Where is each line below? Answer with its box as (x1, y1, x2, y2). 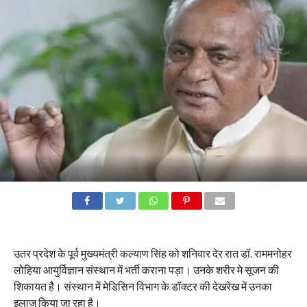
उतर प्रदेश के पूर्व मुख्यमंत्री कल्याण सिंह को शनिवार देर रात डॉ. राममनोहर (13, 247, 292, 260)
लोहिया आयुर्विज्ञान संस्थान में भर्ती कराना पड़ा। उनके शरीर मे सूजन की (13, 263, 279, 277)
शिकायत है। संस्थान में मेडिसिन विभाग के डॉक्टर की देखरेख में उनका (13, 280, 272, 293)
